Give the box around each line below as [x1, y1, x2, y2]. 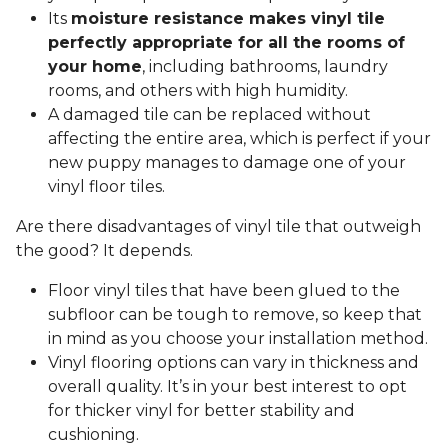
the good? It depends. [16, 241, 197, 261]
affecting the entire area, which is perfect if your [48, 129, 431, 149]
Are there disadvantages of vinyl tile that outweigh [16, 217, 421, 237]
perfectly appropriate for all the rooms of [48, 33, 405, 53]
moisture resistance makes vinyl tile [71, 9, 385, 29]
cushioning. [48, 425, 143, 445]
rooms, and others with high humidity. [48, 81, 352, 101]
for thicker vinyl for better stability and [48, 401, 355, 421]
